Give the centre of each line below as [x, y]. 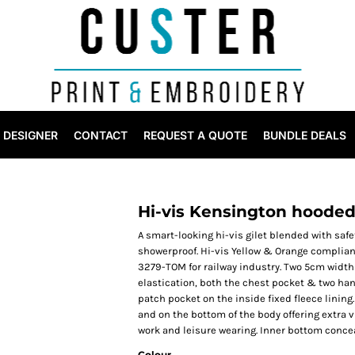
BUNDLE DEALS [305, 136]
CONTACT [101, 136]
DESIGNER [31, 136]
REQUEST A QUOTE [195, 136]
